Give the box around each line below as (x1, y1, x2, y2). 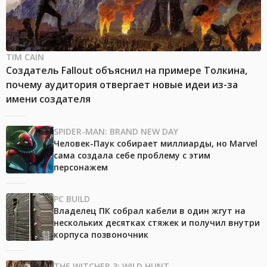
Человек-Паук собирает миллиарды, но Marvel (54, 138, 257, 150)
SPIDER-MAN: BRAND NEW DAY (54, 126, 178, 138)
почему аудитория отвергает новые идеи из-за (6, 78, 238, 92)
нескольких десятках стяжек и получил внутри (54, 217, 260, 229)
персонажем (54, 162, 108, 173)
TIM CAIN (6, 51, 44, 63)
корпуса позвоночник (54, 229, 148, 241)
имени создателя (6, 92, 91, 106)
